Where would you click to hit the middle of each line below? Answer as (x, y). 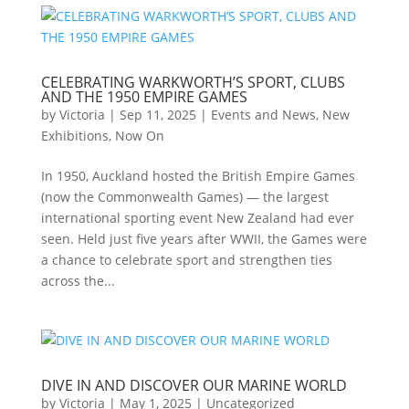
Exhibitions (74, 136)
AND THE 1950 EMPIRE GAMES (144, 97)
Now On (139, 136)
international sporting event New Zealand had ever (197, 218)
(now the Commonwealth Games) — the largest (184, 197)
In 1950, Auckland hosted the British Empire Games (198, 176)
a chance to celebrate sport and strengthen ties (186, 260)
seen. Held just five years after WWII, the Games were (204, 239)
